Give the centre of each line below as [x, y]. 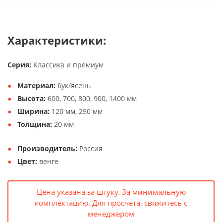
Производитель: [47, 148]
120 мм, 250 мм [76, 111]
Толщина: [35, 124]
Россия [90, 148]
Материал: [36, 85]
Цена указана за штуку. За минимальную [111, 192]
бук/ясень [73, 85]
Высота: [31, 98]
